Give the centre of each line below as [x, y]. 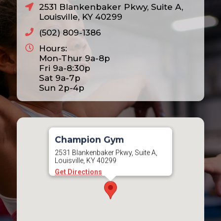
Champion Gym [89, 140]
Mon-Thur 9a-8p [75, 58]
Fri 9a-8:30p [65, 68]
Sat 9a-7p [60, 78]
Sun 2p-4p [62, 88]
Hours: [53, 48]
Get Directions [78, 172]
